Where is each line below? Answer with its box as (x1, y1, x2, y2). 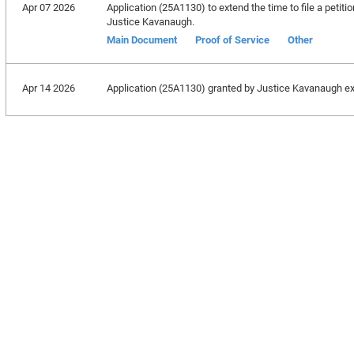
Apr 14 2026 (21, 81, 75, 95)
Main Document (106, 32, 177, 47)
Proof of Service (194, 32, 269, 47)
